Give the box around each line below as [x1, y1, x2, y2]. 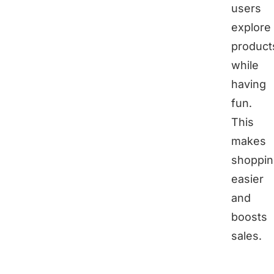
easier [231, 172, 264, 186]
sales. [231, 229, 262, 243]
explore [231, 21, 271, 34]
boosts [231, 210, 267, 224]
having [231, 78, 266, 91]
